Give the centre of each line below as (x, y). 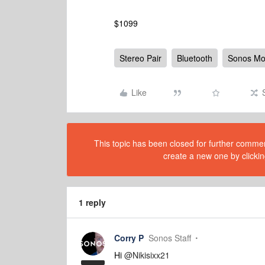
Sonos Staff (170, 238)
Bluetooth (195, 58)
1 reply (92, 202)
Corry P (129, 238)
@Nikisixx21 (147, 255)
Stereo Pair (140, 58)
